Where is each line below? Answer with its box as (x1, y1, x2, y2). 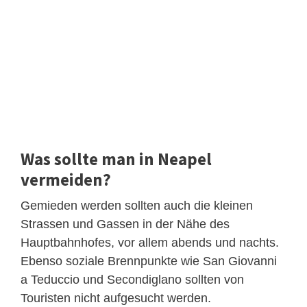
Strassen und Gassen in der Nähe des (21, 217, 230, 232)
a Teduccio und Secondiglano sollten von (21, 273, 244, 287)
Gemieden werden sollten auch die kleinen (21, 199, 253, 213)
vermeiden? (21, 169, 111, 191)
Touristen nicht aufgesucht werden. (21, 291, 211, 306)
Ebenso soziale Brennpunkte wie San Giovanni (21, 254, 277, 269)
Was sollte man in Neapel (21, 148, 212, 171)
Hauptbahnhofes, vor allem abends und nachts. (21, 236, 279, 250)
